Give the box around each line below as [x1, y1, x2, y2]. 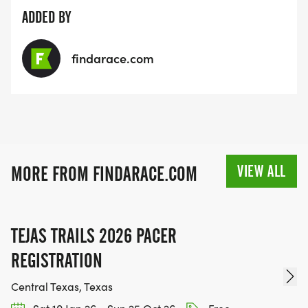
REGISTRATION [11, 249, 102, 273]
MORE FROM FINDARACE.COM [11, 162, 197, 186]
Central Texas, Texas [11, 279, 113, 294]
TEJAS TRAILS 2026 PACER [11, 224, 177, 248]
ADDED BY [22, 8, 71, 27]
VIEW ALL [237, 162, 286, 181]
